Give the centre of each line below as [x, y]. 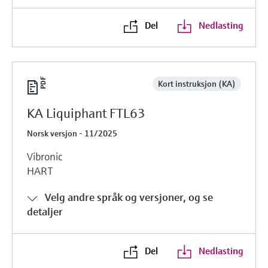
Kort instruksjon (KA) [197, 83]
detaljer [45, 211]
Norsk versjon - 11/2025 [72, 133]
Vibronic [45, 156]
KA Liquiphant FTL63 [86, 113]
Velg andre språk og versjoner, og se [129, 197]
